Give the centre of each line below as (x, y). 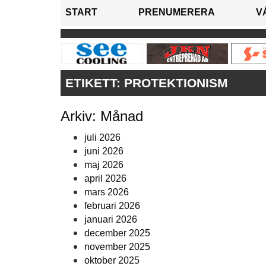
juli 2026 (102, 138)
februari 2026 (112, 206)
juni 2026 (104, 151)
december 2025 (117, 233)
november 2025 (117, 247)
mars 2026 (107, 192)
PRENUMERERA (177, 12)
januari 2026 (111, 220)
